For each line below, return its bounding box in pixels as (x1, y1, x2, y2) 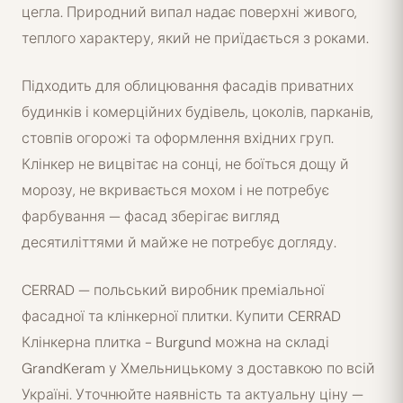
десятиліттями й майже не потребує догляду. (22, 233, 336, 252)
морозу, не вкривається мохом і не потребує (22, 181, 329, 200)
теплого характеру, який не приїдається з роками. (22, 29, 369, 48)
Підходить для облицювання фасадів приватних (22, 76, 354, 95)
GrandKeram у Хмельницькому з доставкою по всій (22, 359, 375, 378)
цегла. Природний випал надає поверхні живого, (22, 3, 357, 22)
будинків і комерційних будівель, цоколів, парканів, (22, 103, 373, 121)
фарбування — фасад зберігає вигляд (22, 207, 280, 226)
